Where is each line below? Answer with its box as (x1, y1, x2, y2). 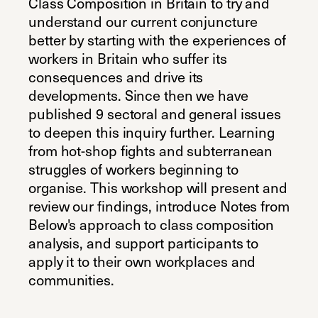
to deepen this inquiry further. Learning (28, 121, 275, 142)
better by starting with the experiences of (28, 29, 286, 50)
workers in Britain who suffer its (28, 48, 227, 68)
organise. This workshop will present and (28, 177, 287, 197)
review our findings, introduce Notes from (28, 195, 290, 216)
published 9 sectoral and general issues (28, 103, 282, 124)
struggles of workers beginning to (28, 158, 238, 179)
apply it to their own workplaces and (28, 251, 256, 271)
